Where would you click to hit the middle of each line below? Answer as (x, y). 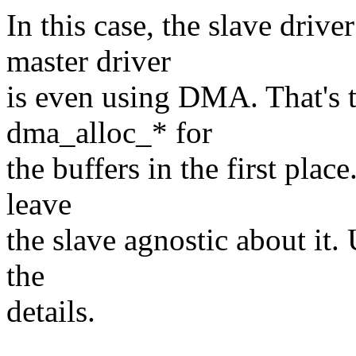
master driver (89, 61)
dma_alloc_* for (109, 133)
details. (51, 311)
